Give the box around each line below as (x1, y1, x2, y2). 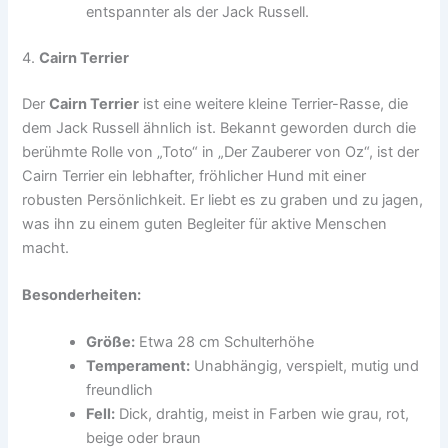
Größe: (86, 333, 136, 352)
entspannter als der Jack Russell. (86, 2, 310, 21)
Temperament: (86, 357, 191, 376)
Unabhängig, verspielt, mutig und (190, 357, 420, 376)
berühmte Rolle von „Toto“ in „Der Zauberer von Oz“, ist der (22, 142, 420, 161)
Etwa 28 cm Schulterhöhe (135, 333, 315, 352)
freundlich (86, 381, 154, 400)
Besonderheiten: (22, 286, 142, 305)
